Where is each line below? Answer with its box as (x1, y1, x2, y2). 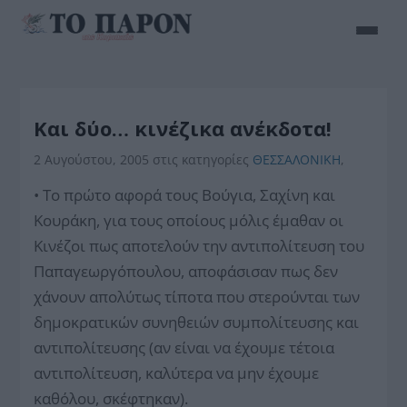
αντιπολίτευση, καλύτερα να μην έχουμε (34, 362, 320, 383)
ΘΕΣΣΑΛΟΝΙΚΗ (253, 151, 342, 168)
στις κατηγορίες (153, 151, 253, 168)
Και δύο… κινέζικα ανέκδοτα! (34, 114, 333, 142)
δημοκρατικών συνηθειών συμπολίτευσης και (34, 312, 360, 333)
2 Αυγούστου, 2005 (34, 151, 154, 168)
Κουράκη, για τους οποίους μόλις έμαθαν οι (34, 210, 344, 231)
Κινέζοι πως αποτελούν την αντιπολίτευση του (34, 235, 365, 256)
